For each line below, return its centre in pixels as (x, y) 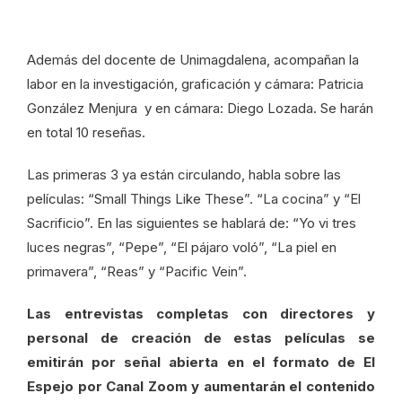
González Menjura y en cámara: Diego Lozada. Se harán (200, 109)
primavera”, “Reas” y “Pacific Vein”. (137, 272)
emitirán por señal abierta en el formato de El (201, 363)
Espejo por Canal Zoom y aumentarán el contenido (201, 387)
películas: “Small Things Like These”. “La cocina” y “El (194, 199)
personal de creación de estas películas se (201, 338)
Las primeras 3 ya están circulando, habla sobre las (184, 175)
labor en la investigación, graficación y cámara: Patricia (195, 84)
